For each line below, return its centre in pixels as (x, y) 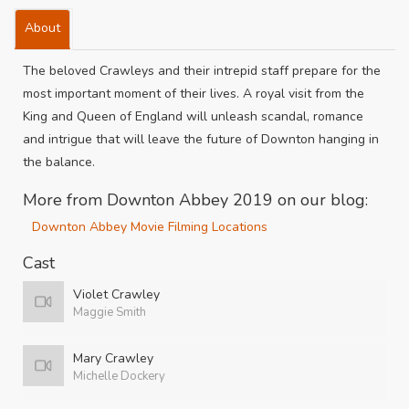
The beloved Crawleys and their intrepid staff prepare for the (202, 71)
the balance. (59, 162)
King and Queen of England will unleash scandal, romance (193, 116)
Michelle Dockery (119, 376)
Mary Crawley (113, 358)
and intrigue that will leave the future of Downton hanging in (201, 139)
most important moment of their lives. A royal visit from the (194, 94)
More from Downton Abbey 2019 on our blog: (195, 200)
